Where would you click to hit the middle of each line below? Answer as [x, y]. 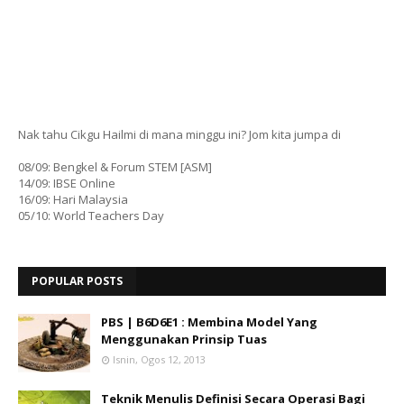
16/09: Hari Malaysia [73, 199]
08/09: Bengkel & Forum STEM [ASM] [115, 167]
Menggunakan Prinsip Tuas [184, 339]
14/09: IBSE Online [67, 183]
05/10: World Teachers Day [91, 216]
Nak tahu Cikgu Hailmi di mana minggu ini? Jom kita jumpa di [179, 134]
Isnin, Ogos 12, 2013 [159, 359]
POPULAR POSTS [77, 281]
